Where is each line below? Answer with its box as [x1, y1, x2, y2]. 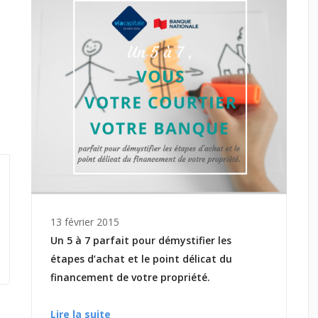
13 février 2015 [50, 215, 119, 229]
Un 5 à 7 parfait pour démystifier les [50, 234, 231, 248]
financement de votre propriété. [50, 270, 210, 285]
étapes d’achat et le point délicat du [50, 252, 232, 266]
